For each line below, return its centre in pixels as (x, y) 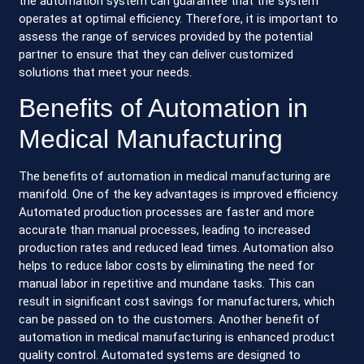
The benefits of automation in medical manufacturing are (175, 177)
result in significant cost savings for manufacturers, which (177, 302)
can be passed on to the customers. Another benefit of (170, 320)
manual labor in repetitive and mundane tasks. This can (167, 284)
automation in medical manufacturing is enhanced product (177, 338)
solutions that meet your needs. (106, 72)
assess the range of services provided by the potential (166, 36)
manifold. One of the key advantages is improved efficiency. (179, 195)
